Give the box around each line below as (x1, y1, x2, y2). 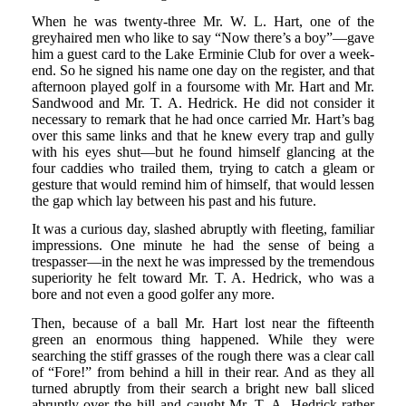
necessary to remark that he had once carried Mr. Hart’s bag (31, 111, 375, 128)
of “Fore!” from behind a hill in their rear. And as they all (31, 363, 375, 380)
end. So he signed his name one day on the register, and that (31, 63, 375, 79)
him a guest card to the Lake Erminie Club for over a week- (31, 46, 375, 63)
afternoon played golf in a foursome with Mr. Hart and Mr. (31, 79, 375, 95)
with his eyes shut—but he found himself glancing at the (31, 144, 375, 160)
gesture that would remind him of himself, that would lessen (31, 177, 375, 193)
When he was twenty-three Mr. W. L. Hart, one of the (31, 14, 375, 30)
